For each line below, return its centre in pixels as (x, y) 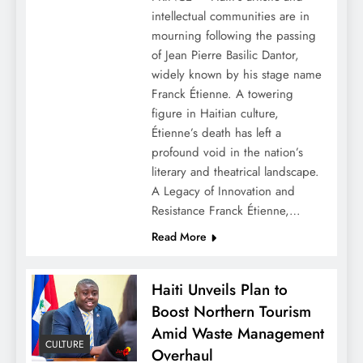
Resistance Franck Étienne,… (226, 211)
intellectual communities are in (230, 17)
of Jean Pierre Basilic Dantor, (225, 56)
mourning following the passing (233, 36)
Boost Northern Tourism (231, 312)
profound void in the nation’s (227, 153)
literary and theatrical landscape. (235, 172)
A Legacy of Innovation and (223, 192)
